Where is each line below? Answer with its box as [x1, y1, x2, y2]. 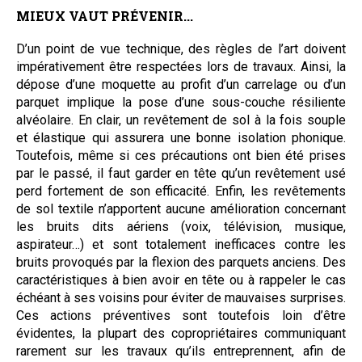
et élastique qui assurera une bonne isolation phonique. [16, 129, 346, 145]
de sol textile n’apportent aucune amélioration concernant [16, 200, 346, 217]
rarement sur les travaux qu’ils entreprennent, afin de [16, 343, 346, 359]
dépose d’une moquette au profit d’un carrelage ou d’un [16, 76, 346, 92]
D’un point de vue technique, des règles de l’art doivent [16, 40, 346, 57]
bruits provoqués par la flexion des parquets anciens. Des [16, 254, 346, 270]
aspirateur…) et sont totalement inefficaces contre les [16, 236, 346, 252]
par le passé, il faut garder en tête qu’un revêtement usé [16, 165, 346, 181]
